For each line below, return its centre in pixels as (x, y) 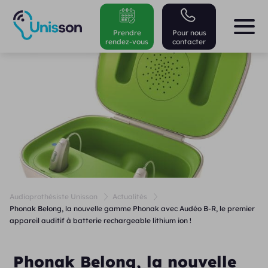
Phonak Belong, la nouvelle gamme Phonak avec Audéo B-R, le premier (132, 208)
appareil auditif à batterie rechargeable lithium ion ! (100, 220)
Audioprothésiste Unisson (53, 197)
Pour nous (189, 32)
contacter (189, 41)
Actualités (130, 197)
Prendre (127, 32)
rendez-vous (127, 41)
